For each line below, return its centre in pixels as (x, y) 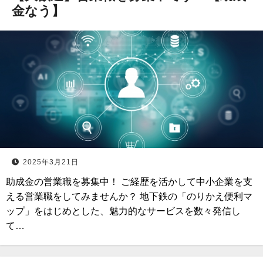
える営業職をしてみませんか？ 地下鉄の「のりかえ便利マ (129, 196)
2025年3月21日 (51, 162)
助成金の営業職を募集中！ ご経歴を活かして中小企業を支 (129, 182)
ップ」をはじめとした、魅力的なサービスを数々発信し (123, 211)
